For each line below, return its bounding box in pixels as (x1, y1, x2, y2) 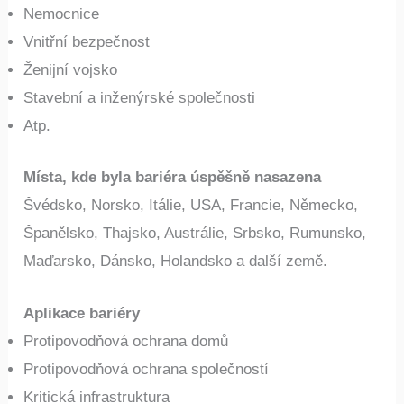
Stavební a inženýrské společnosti (23, 89, 256, 107)
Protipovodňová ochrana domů (23, 333, 229, 351)
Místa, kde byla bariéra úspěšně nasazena (23, 168, 322, 186)
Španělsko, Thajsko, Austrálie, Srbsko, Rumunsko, (23, 224, 367, 242)
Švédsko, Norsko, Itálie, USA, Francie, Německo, (23, 196, 359, 214)
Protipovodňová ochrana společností (23, 361, 270, 379)
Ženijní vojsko (23, 61, 118, 79)
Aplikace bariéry (23, 305, 141, 323)
